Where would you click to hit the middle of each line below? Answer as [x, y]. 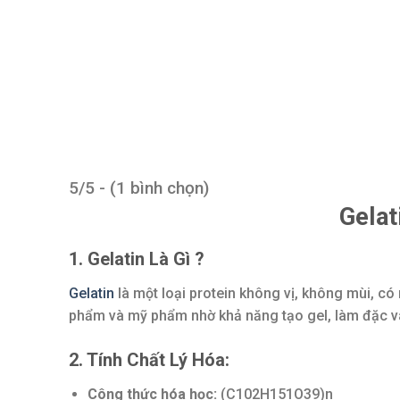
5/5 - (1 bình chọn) [139, 187]
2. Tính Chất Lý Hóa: [149, 359]
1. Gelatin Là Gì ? [137, 259]
